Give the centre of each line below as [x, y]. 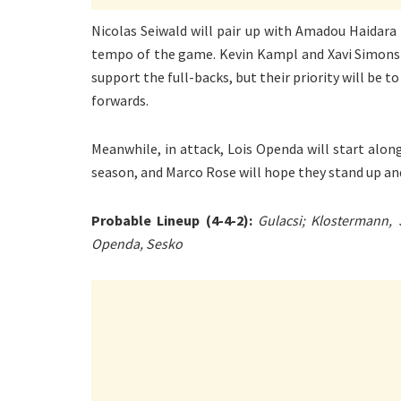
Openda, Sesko [137, 243]
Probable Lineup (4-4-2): [175, 220]
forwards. [120, 100]
